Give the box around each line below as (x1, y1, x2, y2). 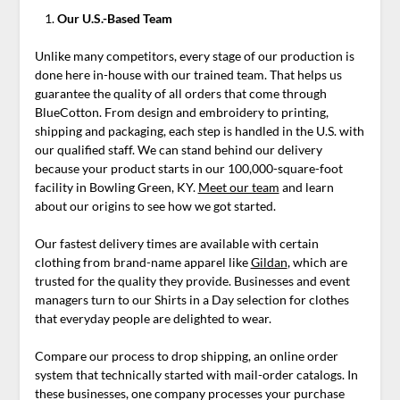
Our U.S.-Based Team (56, 11, 172, 27)
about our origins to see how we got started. (34, 198, 276, 214)
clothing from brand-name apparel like (34, 254, 251, 271)
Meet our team (197, 179, 279, 196)
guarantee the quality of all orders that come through (34, 86, 327, 102)
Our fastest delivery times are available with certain (34, 236, 319, 252)
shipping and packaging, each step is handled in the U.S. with (34, 123, 364, 139)
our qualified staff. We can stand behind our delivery (34, 142, 322, 158)
